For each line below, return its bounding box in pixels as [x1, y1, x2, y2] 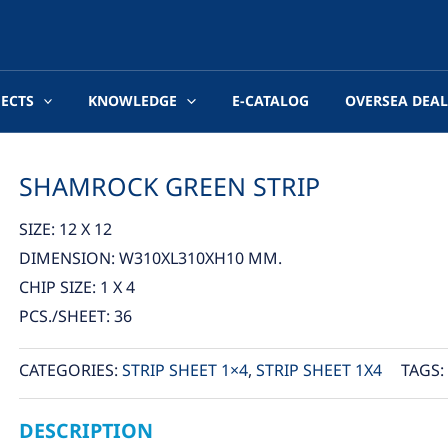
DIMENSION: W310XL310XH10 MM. [18, 246, 282, 271]
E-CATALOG [231, 90, 309, 112]
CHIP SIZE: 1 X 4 [18, 275, 135, 300]
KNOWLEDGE [88, 90, 178, 112]
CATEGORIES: [18, 358, 122, 383]
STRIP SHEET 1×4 [121, 358, 248, 383]
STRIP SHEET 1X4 [255, 358, 382, 383]
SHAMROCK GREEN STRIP [18, 169, 320, 207]
